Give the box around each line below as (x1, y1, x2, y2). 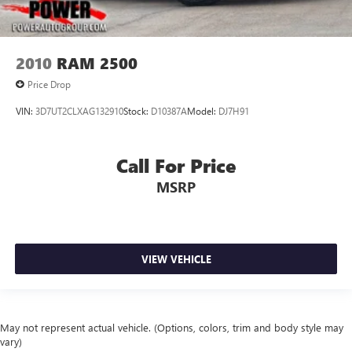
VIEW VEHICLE (141, 252, 211, 266)
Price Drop (27, 78, 71, 91)
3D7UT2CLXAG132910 (35, 104, 123, 118)
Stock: (123, 104, 151, 118)
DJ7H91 (218, 104, 249, 118)
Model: (187, 104, 218, 118)
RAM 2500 (57, 53, 137, 75)
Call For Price (116, 152, 236, 178)
